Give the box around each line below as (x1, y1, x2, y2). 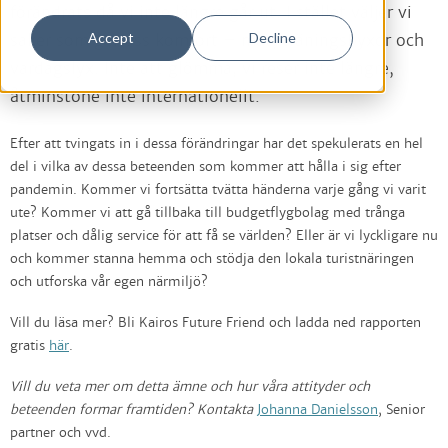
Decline (249, 29, 297, 47)
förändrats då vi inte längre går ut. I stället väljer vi (10, 2, 412, 23)
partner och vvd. (10, 425, 111, 442)
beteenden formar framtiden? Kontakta (10, 402, 257, 419)
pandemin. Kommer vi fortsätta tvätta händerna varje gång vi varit (10, 182, 426, 199)
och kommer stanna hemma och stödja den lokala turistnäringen (10, 251, 414, 268)
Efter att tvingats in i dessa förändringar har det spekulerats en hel (10, 136, 423, 153)
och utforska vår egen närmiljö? (10, 274, 208, 291)
